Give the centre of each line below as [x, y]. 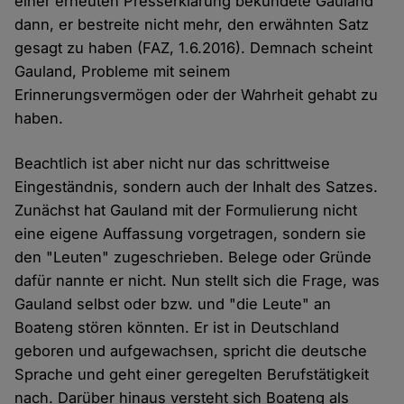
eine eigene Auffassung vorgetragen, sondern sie [191, 234]
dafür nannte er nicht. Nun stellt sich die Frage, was [197, 281]
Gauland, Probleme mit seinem [123, 72]
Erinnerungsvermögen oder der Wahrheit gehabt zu [197, 95]
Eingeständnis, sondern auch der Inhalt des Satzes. [197, 187]
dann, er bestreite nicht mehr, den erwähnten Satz [192, 25]
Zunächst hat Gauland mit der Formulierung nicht [186, 211]
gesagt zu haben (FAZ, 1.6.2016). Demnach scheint [194, 48]
